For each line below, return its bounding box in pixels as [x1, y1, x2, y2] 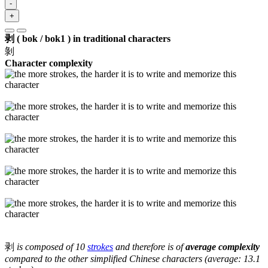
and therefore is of [113, 241, 185, 252]
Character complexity [5, 57, 93, 68]
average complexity [185, 241, 260, 252]
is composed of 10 [14, 241, 87, 252]
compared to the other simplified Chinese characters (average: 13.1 [5, 253, 260, 264]
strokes [87, 241, 113, 252]
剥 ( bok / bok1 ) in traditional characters [5, 33, 170, 44]
